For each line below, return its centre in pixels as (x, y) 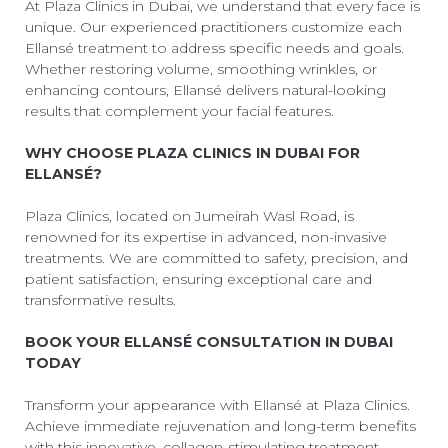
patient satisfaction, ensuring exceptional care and (198, 278)
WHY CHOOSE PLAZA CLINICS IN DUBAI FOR (192, 152)
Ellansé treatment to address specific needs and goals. (214, 47)
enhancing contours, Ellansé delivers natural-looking (205, 89)
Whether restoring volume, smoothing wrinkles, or (201, 68)
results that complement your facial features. (179, 110)
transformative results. (100, 299)
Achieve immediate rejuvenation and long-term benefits (220, 425)
